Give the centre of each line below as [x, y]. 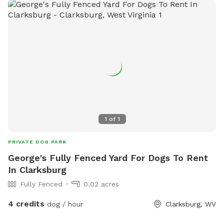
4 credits [26, 204]
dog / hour [64, 204]
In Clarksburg [37, 170]
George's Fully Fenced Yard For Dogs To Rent [108, 158]
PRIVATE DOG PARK [37, 142]
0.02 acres [101, 184]
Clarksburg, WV [191, 204]
